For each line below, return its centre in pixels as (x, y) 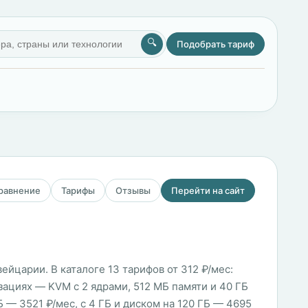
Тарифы (78, 190)
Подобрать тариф (216, 44)
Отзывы (133, 190)
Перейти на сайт (208, 190)
